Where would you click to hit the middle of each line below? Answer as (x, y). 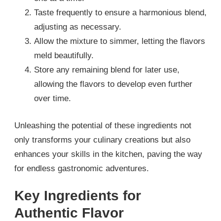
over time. (53, 99)
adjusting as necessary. (78, 27)
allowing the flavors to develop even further (113, 84)
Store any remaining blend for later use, (107, 70)
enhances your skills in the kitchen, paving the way (108, 154)
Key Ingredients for (78, 196)
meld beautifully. (64, 56)
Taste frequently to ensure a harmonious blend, (120, 13)
